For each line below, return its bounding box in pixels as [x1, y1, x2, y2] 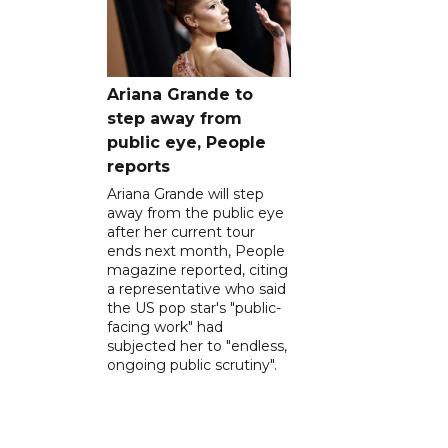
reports [107, 156, 170, 176]
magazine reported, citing [107, 260, 288, 279]
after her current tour [107, 222, 255, 241]
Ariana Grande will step [107, 184, 264, 203]
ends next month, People [107, 241, 285, 260]
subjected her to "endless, [107, 336, 287, 355]
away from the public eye [107, 203, 284, 222]
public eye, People [107, 132, 266, 152]
